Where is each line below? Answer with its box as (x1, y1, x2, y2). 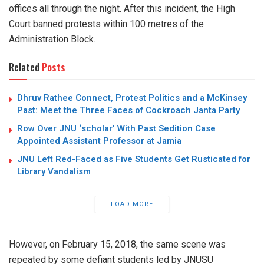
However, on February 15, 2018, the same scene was (9, 238, 226, 250)
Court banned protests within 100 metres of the (9, 18, 204, 29)
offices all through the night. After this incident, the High (9, 2, 235, 14)
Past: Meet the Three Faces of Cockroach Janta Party (17, 103, 240, 117)
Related (9, 60, 39, 74)
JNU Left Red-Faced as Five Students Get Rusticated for (17, 152, 250, 166)
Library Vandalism (17, 164, 91, 178)
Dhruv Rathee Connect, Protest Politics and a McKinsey (17, 91, 247, 104)
